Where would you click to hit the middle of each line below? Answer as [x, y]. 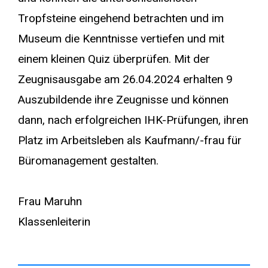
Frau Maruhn [50, 201]
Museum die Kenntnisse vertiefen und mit [121, 38]
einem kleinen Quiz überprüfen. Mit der [114, 59]
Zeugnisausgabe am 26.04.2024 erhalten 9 [125, 79]
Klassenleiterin [54, 221]
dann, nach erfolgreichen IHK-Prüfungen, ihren [133, 120]
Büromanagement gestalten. [88, 160]
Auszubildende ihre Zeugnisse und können [123, 99]
